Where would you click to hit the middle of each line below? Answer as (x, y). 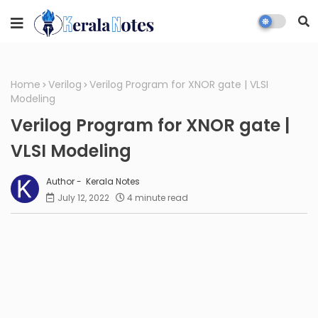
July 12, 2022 (83, 197)
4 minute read (158, 197)
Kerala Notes (112, 181)
